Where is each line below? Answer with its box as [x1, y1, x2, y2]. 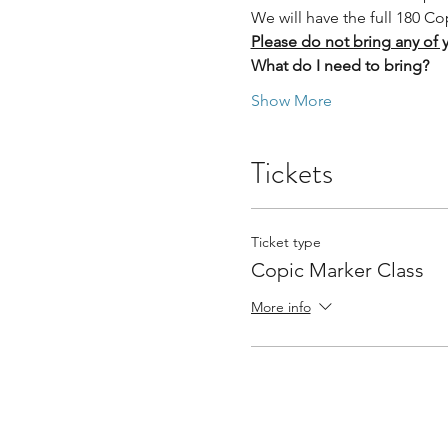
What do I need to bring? [250, 56, 429, 76]
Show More [250, 91, 332, 111]
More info [250, 298, 311, 317]
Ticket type [250, 233, 321, 252]
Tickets [250, 152, 333, 195]
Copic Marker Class [250, 258, 424, 283]
